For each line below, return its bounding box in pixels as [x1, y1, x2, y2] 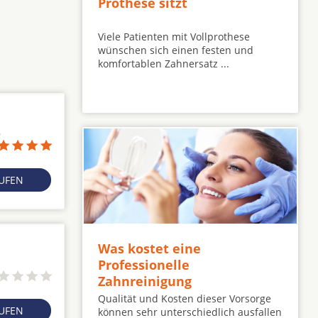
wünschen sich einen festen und [98, 43, 253, 57]
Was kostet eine [98, 240, 201, 258]
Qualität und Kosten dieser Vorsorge [98, 292, 271, 306]
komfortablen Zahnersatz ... [98, 57, 229, 71]
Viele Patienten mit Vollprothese [98, 30, 250, 44]
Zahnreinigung [98, 273, 192, 290]
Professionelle [98, 256, 190, 274]
